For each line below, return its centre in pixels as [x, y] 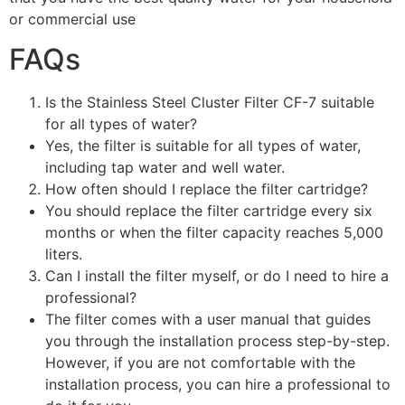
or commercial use [72, 19]
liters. [64, 254]
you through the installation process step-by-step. [217, 341]
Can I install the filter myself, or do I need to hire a [217, 276]
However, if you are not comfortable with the [200, 363]
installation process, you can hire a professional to [218, 385]
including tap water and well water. [165, 168]
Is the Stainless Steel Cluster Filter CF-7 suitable [210, 103]
